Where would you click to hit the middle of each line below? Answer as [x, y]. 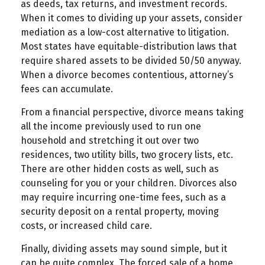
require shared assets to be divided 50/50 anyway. [131, 61]
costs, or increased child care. [86, 226]
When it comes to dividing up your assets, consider [132, 18]
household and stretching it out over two [110, 141]
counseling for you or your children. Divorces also [129, 183]
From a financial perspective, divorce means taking [132, 112]
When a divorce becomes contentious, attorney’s [127, 75]
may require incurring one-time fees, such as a [123, 198]
